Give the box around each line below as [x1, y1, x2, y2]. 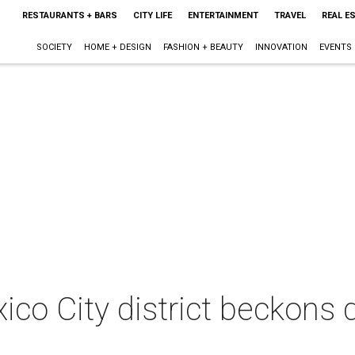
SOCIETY [36, 42, 72, 52]
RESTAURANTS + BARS [21, 10, 117, 21]
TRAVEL [273, 10, 306, 21]
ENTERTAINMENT [187, 10, 258, 21]
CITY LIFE [132, 10, 172, 21]
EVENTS [319, 42, 352, 52]
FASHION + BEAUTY [162, 42, 243, 52]
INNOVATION [254, 42, 307, 52]
